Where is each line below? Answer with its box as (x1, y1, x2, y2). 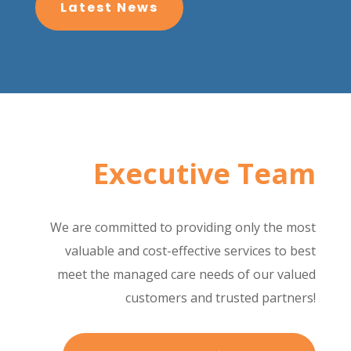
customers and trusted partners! (125, 288, 317, 306)
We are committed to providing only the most (50, 218, 317, 236)
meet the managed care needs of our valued (57, 265, 317, 283)
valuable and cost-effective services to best (65, 241, 317, 259)
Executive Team (93, 154, 317, 193)
